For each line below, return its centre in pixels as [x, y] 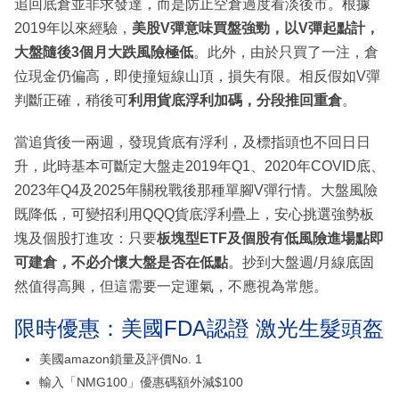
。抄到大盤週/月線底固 [301, 262]
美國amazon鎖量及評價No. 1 [121, 358]
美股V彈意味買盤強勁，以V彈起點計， [256, 28]
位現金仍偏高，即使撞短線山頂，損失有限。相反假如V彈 [197, 76]
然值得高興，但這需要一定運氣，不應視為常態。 [171, 286]
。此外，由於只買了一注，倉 [286, 52]
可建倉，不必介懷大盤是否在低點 [121, 262]
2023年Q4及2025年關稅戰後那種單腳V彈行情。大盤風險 [196, 190]
